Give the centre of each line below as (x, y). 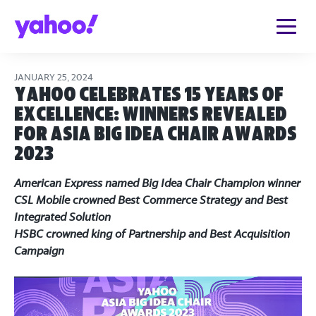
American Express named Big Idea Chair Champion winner (157, 183)
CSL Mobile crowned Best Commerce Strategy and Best (151, 200)
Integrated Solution (62, 217)
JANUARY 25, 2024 (54, 77)
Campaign (39, 250)
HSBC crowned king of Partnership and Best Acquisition (152, 233)
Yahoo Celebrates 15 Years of (149, 93)
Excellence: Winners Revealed (151, 113)
